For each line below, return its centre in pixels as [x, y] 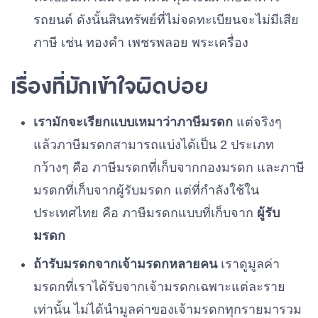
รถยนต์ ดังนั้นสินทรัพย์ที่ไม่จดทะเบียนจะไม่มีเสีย [166, 20]
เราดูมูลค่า [248, 264]
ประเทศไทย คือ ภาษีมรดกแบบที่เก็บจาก [145, 213]
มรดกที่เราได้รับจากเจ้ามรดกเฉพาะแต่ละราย [159, 287]
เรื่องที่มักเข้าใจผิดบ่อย [110, 85]
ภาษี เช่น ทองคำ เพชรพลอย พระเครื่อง [141, 43]
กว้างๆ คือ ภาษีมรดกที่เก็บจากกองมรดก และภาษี [169, 168]
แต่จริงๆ [257, 122]
